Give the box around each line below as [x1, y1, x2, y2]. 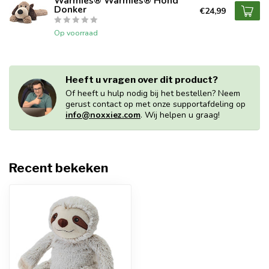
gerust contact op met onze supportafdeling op [65, 98, 246, 110]
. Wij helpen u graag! [141, 109, 220, 121]
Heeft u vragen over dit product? [65, 74, 218, 85]
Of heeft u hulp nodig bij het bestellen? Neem [65, 88, 240, 99]
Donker [54, 3, 86, 16]
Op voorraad [54, 28, 98, 38]
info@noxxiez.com [65, 109, 141, 121]
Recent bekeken [9, 160, 108, 175]
